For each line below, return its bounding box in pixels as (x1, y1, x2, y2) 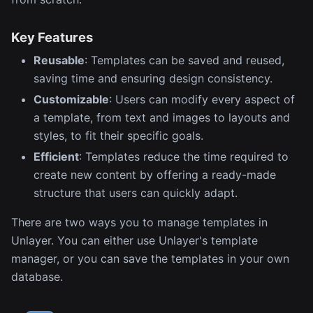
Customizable (34, 92, 109, 106)
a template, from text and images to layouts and (34, 110, 290, 124)
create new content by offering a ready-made (34, 167, 276, 182)
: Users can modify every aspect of (109, 92, 295, 106)
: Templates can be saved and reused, (85, 52, 284, 67)
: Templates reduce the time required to (79, 149, 289, 163)
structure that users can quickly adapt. (34, 185, 238, 200)
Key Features (11, 29, 93, 45)
